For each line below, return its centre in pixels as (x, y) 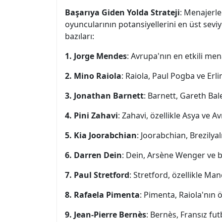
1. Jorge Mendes (96, 56)
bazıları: (80, 36)
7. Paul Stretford (97, 175)
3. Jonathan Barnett (104, 96)
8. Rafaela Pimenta (102, 195)
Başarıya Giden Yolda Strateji (122, 12)
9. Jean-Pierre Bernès (106, 215)
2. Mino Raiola (93, 76)
